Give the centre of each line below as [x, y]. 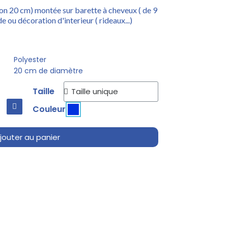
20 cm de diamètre [48, 70]
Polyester [30, 59]
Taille [43, 91]
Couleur [49, 109]
